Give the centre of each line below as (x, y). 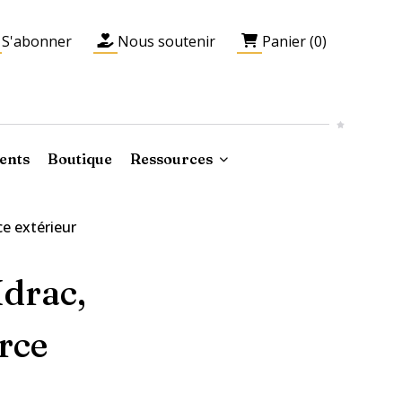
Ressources (172, 158)
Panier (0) (294, 41)
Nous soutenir (167, 41)
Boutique (80, 158)
